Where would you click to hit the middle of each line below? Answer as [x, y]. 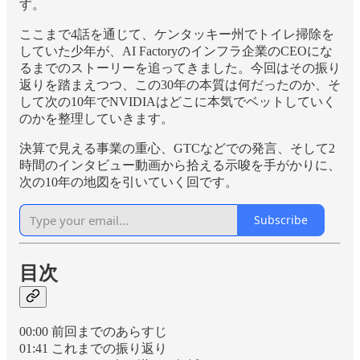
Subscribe [281, 220]
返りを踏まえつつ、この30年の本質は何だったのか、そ [180, 84]
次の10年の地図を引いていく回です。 [129, 182]
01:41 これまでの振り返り [93, 348]
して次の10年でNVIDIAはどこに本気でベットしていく [178, 101]
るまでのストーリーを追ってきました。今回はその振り [180, 67]
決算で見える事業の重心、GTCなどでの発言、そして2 [177, 148]
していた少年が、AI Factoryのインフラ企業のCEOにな [176, 51]
